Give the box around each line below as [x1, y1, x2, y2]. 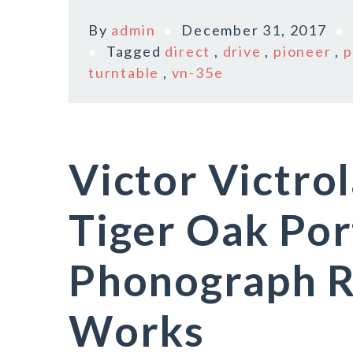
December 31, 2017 [181, 21, 327, 39]
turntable [88, 64, 160, 81]
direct [165, 43, 211, 60]
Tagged [106, 43, 165, 60]
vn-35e [171, 64, 224, 81]
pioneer [273, 43, 332, 60]
